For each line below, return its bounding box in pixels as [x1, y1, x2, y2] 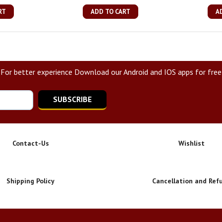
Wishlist [178, 139, 205, 148]
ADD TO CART [91, 7, 131, 16]
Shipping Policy [6, 176, 55, 186]
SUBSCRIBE [53, 94, 92, 105]
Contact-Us [12, 139, 49, 148]
